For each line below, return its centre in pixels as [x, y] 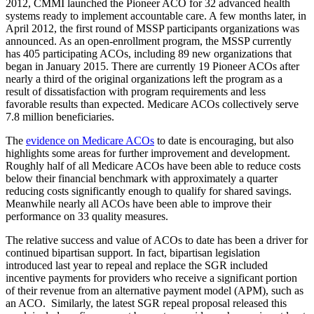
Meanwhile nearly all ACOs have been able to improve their [138, 204]
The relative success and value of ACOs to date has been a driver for [157, 240]
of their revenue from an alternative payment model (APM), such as [155, 291]
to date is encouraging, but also [224, 141]
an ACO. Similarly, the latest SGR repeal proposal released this [146, 303]
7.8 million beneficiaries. [60, 117]
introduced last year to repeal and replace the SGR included [137, 266]
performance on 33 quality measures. [87, 217]
